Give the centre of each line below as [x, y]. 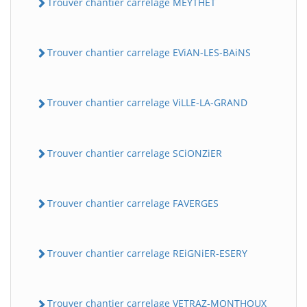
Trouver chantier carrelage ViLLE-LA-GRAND [147, 103]
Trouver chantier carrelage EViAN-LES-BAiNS [149, 52]
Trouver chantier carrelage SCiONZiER [135, 153]
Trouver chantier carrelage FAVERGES [133, 203]
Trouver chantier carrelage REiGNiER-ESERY [147, 253]
